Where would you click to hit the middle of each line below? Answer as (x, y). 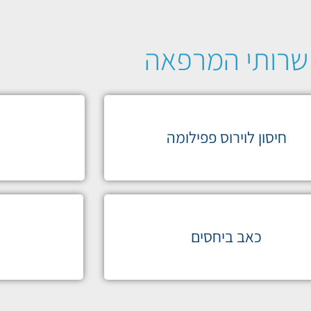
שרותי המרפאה (226, 59)
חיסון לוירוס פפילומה (226, 137)
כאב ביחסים (227, 236)
